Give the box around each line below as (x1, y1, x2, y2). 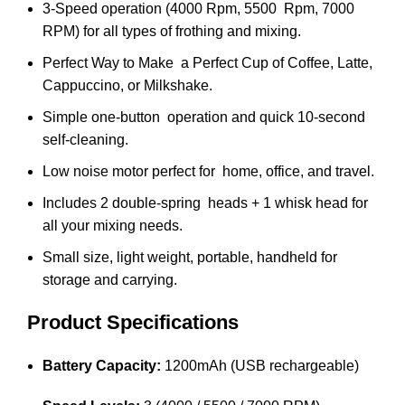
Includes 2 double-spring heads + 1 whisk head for (42, 194, 368, 211)
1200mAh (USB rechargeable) (161, 357, 359, 373)
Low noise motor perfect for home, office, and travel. (42, 163, 374, 179)
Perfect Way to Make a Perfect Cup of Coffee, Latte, (42, 54, 372, 71)
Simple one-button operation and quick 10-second (42, 108, 365, 125)
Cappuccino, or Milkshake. (42, 77, 212, 93)
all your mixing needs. (42, 217, 183, 233)
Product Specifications (27, 310, 239, 334)
